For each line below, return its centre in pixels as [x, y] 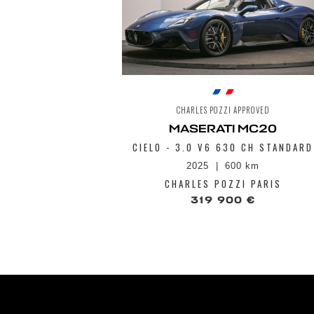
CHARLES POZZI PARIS [223, 184]
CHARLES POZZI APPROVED [223, 110]
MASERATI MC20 [223, 129]
